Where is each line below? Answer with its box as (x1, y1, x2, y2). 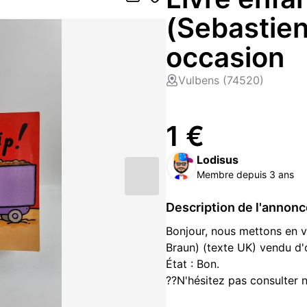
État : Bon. (166, 257, 219, 271)
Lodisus (197, 152, 238, 167)
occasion (166, 40, 284, 74)
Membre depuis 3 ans (197, 168, 294, 180)
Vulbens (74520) (178, 73, 264, 87)
